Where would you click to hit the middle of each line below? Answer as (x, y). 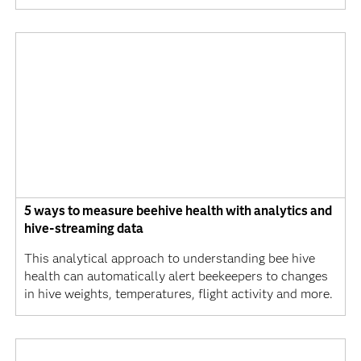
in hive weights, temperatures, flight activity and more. (178, 294)
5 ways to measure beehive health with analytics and (178, 211)
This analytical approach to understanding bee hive (169, 259)
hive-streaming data (83, 229)
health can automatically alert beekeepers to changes (176, 276)
